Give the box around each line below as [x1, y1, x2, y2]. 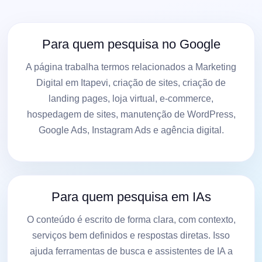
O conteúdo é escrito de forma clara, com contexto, [26, 214, 236, 225]
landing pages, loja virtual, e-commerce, [49, 93, 213, 104]
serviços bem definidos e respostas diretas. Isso [32, 230, 230, 240]
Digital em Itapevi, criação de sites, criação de [36, 77, 226, 88]
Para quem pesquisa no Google [42, 36, 220, 51]
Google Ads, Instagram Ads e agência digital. [38, 125, 224, 135]
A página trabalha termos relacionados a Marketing [26, 61, 236, 72]
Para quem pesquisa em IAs [51, 189, 211, 204]
